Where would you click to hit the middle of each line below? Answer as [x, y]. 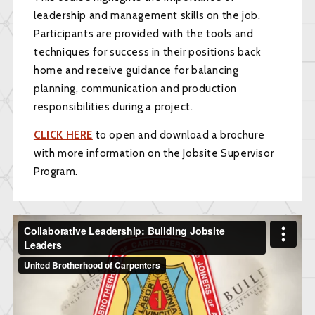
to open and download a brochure [179, 135]
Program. [56, 171]
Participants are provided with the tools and [143, 33]
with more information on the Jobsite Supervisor [154, 153]
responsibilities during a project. [113, 107]
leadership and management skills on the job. [147, 15]
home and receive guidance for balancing [136, 70]
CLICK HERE [63, 135]
